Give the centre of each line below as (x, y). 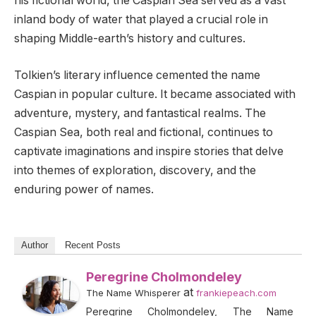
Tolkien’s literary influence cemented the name (137, 75)
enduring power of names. (84, 189)
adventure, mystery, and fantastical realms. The (140, 113)
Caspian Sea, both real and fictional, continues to (144, 132)
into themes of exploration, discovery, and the (135, 170)
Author (35, 245)
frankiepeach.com (236, 293)
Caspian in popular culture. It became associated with (155, 94)
